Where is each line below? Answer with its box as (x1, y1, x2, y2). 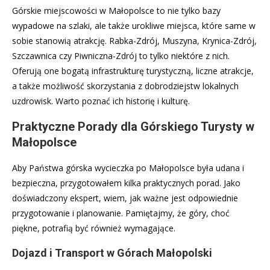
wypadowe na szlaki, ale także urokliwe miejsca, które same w (12, 19, 256, 31)
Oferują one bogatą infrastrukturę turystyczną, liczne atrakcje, (12, 64, 254, 77)
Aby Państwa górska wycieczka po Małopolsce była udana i (12, 162, 244, 174)
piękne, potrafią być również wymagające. (12, 222, 175, 234)
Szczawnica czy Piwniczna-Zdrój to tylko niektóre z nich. (12, 49, 230, 61)
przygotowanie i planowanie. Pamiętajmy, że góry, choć (12, 207, 230, 219)
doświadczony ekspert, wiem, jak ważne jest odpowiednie (12, 192, 238, 204)
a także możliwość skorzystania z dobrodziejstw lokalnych (12, 80, 239, 92)
